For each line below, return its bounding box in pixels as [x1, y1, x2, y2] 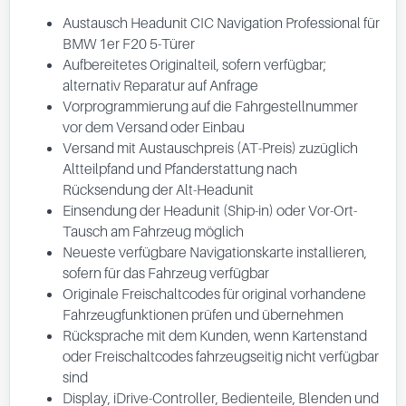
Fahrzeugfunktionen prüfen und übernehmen [63, 305, 343, 324]
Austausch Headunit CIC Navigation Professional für [63, 14, 380, 32]
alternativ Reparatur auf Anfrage [63, 76, 258, 94]
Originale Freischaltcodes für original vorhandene [63, 285, 366, 303]
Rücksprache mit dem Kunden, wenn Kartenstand [63, 326, 367, 344]
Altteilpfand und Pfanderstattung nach [63, 159, 297, 178]
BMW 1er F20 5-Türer [63, 34, 195, 53]
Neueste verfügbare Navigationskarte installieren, [63, 243, 367, 261]
